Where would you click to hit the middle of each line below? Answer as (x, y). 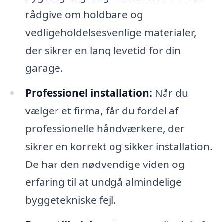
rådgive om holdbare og (84, 15)
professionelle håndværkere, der (105, 129)
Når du (170, 93)
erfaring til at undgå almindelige (103, 182)
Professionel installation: (88, 93)
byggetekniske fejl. (71, 200)
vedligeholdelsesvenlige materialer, (111, 32)
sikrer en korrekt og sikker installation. (119, 146)
